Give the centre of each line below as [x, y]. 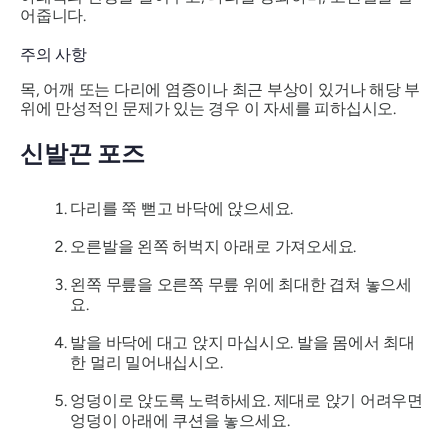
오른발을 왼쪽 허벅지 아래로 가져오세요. [213, 246]
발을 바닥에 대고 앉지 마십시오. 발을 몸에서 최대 [242, 342]
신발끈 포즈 [82, 153]
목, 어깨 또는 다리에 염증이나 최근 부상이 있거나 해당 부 [220, 89]
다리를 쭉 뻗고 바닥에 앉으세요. [182, 208]
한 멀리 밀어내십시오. [146, 362]
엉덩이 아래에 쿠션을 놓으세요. [180, 420]
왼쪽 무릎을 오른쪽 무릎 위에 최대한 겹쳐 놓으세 [241, 284]
